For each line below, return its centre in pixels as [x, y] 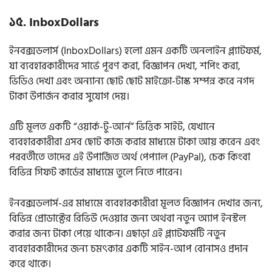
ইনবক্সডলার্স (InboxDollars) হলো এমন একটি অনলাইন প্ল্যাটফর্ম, [135, 51]
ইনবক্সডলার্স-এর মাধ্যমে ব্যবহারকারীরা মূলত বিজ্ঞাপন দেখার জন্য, [136, 203]
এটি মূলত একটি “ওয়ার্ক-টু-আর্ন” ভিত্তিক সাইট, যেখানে [112, 127]
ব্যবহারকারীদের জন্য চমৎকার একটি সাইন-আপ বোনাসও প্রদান [129, 249]
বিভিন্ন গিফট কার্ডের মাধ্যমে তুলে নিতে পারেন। [96, 173]
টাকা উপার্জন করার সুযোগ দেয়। [70, 96]
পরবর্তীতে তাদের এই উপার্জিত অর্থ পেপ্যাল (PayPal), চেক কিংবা [130, 158]
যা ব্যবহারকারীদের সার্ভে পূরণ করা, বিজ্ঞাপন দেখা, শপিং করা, [125, 66]
